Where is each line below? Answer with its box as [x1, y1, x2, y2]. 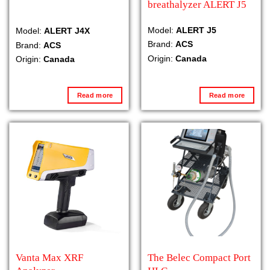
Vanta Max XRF [15, 252, 83, 264]
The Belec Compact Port [147, 252, 251, 264]
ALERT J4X [43, 26, 90, 36]
